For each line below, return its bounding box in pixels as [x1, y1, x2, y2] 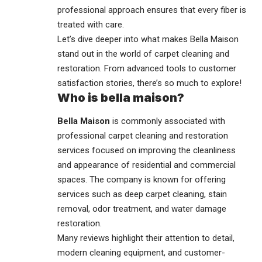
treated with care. [57, 19, 124, 30]
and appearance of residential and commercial [57, 159, 236, 170]
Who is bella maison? [57, 91, 184, 105]
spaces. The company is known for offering [57, 174, 226, 185]
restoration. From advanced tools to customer [57, 63, 236, 74]
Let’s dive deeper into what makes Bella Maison [57, 34, 239, 45]
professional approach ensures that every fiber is [57, 5, 246, 16]
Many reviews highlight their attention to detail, [57, 232, 235, 243]
